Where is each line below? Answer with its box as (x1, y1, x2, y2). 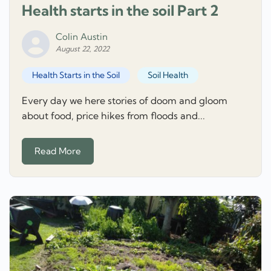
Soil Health (147, 70, 188, 81)
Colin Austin (56, 31, 108, 43)
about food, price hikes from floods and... (22, 109, 205, 122)
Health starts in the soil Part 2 (22, 1, 218, 20)
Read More (34, 145, 81, 157)
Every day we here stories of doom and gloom (22, 94, 227, 107)
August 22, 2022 (56, 44, 109, 54)
